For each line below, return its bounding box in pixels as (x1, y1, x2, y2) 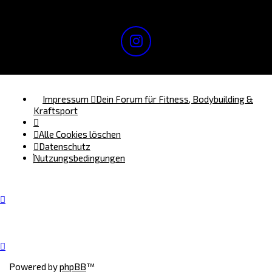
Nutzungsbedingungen (33, 152, 125, 164)
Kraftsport (33, 105, 78, 117)
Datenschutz (39, 141, 90, 152)
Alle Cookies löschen (39, 129, 121, 140)
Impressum (42, 93, 89, 105)
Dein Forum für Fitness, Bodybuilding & (96, 93, 253, 105)
